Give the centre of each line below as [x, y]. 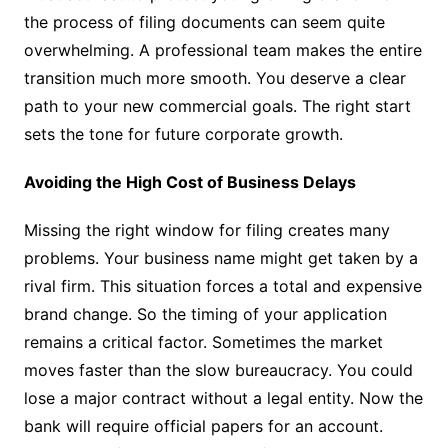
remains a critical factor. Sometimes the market [203, 341]
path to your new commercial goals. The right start [217, 105]
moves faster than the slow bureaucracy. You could [218, 369]
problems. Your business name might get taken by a [220, 257]
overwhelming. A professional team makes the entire [222, 49]
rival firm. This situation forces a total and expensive [222, 285]
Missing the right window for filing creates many [206, 229]
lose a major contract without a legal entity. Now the [223, 397]
